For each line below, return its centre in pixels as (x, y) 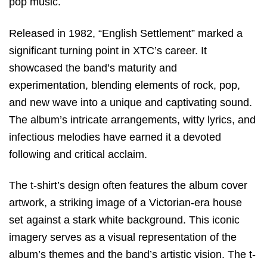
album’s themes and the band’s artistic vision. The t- (132, 255)
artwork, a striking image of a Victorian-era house (125, 203)
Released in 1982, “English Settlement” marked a (126, 33)
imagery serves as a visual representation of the (123, 237)
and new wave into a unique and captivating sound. (131, 102)
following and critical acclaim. (78, 154)
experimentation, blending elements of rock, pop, (125, 85)
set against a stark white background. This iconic (124, 220)
